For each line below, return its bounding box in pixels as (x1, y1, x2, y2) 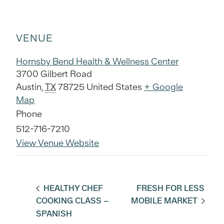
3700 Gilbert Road (16, 68, 92, 80)
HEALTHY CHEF (41, 182, 103, 193)
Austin (16, 81, 41, 93)
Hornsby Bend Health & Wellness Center (16, 55, 178, 67)
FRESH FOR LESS (136, 182, 205, 193)
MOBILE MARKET (131, 195, 200, 206)
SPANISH (36, 208, 72, 219)
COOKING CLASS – (36, 195, 109, 206)
